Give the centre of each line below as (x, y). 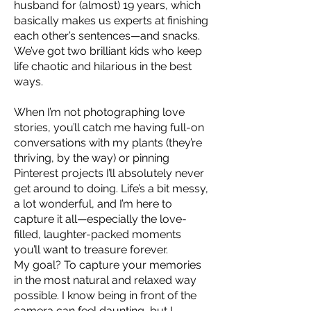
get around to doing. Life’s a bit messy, (111, 188)
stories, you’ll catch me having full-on (109, 127)
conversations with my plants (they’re (108, 143)
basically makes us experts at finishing (111, 20)
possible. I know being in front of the (105, 295)
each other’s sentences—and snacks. (107, 36)
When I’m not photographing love (99, 112)
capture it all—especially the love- (100, 219)
